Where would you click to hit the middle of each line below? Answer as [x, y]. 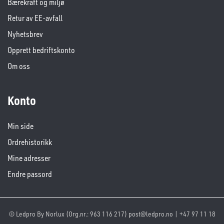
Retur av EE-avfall [35, 18]
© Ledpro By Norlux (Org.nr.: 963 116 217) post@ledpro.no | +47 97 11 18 [112, 214]
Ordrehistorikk [30, 142]
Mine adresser [29, 158]
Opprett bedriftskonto [41, 50]
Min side [20, 126]
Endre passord [30, 174]
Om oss [19, 66]
